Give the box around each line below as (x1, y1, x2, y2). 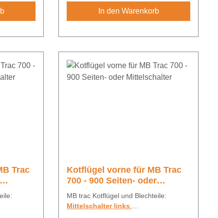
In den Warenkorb (98, 7, 159, 16)
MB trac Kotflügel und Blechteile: (67, 192, 167, 200)
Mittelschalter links (67, 202, 130, 210)
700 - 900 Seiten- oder (67, 176, 157, 186)
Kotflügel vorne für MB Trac (67, 165, 182, 175)
